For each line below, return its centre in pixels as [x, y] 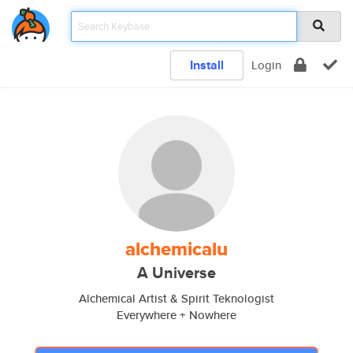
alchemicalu [176, 249]
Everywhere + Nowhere [176, 315]
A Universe [176, 273]
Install [207, 65]
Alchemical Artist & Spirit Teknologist [176, 298]
